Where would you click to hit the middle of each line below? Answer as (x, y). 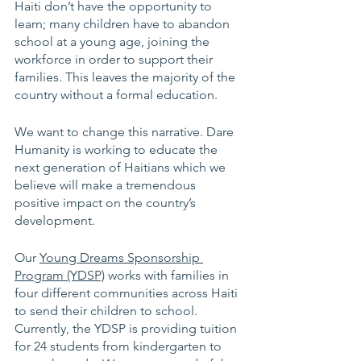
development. (56, 220)
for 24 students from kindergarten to (120, 346)
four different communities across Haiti (128, 293)
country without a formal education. (118, 95)
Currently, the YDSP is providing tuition (127, 328)
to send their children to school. (108, 311)
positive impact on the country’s (107, 203)
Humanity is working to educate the (118, 149)
